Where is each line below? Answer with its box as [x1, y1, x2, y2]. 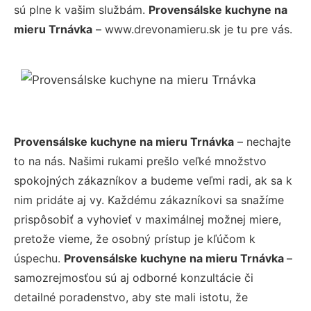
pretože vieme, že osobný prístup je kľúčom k [14, 232, 255, 246]
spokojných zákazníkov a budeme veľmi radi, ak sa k [14, 174, 292, 187]
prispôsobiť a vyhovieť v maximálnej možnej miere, [14, 212, 281, 226]
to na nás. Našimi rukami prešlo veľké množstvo [14, 154, 267, 168]
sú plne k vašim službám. [14, 3, 149, 17]
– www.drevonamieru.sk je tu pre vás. [92, 22, 292, 36]
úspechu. [14, 251, 64, 265]
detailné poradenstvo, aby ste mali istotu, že [14, 290, 248, 304]
